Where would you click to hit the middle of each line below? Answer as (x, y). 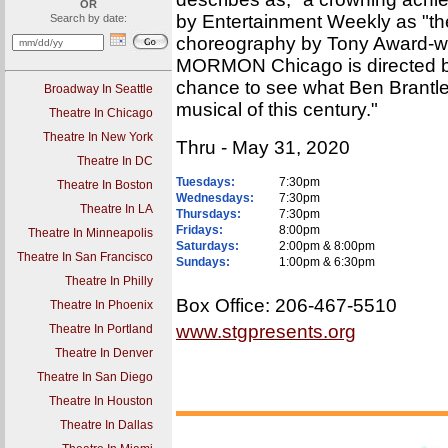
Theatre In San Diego (95, 377)
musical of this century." (277, 109)
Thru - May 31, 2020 (263, 147)
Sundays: (203, 262)
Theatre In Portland (101, 329)
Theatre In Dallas (106, 425)
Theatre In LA (116, 209)
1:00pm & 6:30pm (327, 262)
